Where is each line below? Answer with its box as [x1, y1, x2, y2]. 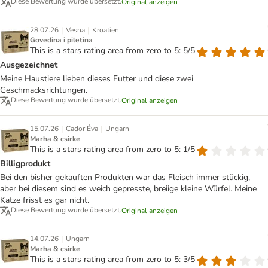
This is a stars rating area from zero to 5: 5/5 [30, 45, 195, 57]
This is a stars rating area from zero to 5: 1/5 [30, 144, 195, 156]
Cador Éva [66, 124, 98, 134]
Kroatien [92, 25, 119, 35]
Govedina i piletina [30, 35, 93, 45]
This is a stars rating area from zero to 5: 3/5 [30, 254, 195, 266]
